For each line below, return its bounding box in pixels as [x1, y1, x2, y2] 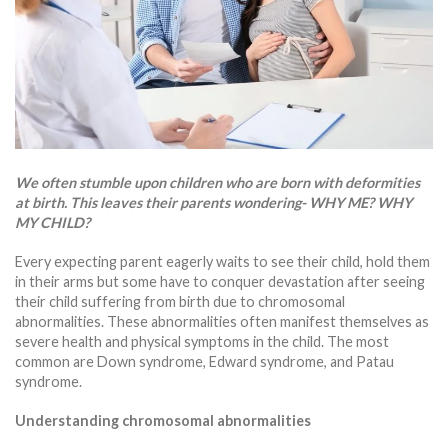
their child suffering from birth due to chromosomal [15, 292, 345, 310]
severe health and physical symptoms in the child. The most [15, 332, 389, 350]
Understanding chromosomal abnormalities [15, 411, 311, 429]
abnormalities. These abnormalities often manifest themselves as [15, 312, 429, 330]
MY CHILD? [15, 214, 90, 232]
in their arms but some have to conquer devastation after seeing [15, 272, 425, 290]
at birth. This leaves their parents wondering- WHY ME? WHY [15, 194, 412, 212]
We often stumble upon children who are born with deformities [15, 174, 420, 192]
